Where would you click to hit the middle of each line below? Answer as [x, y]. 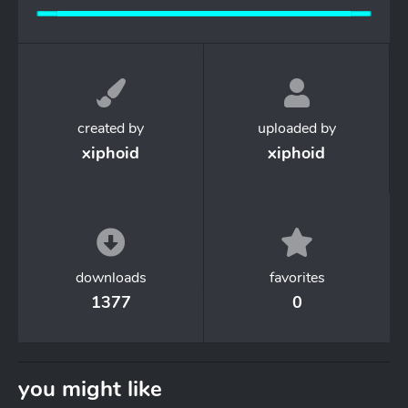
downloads [111, 278]
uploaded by [296, 128]
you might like [90, 389]
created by [111, 128]
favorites [297, 278]
